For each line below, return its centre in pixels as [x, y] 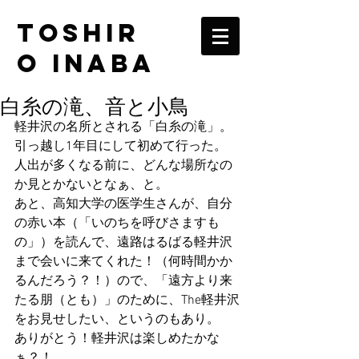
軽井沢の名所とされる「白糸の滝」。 [123, 127]
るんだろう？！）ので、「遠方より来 [123, 281]
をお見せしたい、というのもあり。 [117, 320]
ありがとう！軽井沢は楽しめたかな [117, 339]
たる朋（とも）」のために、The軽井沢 [127, 301]
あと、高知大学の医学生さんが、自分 [123, 204]
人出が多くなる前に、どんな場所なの [123, 166]
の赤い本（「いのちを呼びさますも [117, 224]
